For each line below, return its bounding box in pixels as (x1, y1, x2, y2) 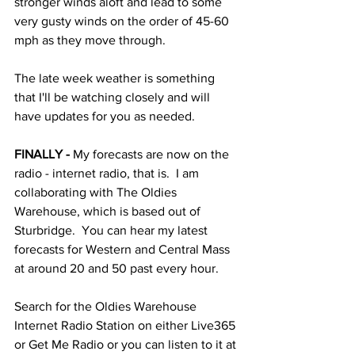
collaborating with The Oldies (14, 185, 180, 199)
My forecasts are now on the (70, 147, 232, 161)
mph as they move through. (14, 33, 172, 47)
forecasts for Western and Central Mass (14, 242, 233, 256)
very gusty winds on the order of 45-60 (14, 14, 232, 28)
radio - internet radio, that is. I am (14, 166, 202, 180)
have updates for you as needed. (14, 109, 198, 123)
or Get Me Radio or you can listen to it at (14, 338, 239, 351)
